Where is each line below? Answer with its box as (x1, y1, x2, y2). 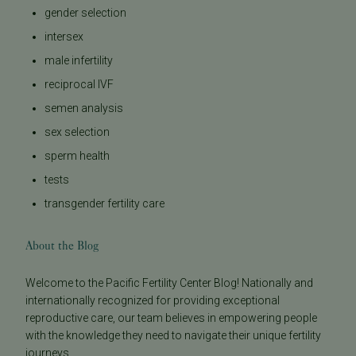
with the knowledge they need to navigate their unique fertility (25, 328, 321, 342)
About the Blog (25, 238, 99, 253)
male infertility (44, 53, 113, 67)
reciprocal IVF (44, 77, 114, 91)
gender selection (44, 6, 126, 19)
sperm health (44, 149, 110, 162)
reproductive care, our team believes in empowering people (25, 311, 317, 324)
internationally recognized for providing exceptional (25, 293, 280, 307)
